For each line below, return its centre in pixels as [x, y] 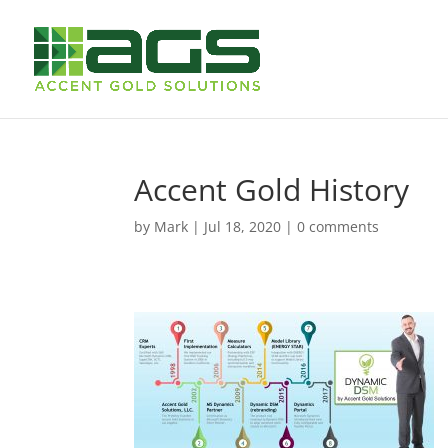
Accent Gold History [272, 189]
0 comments [338, 226]
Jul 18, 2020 [243, 226]
